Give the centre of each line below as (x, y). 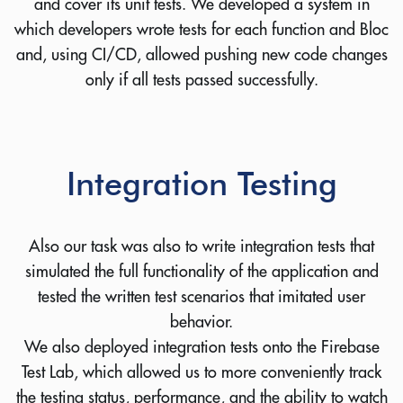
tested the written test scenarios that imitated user (201, 297)
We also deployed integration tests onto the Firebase (201, 347)
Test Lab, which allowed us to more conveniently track (201, 372)
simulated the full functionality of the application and (201, 272)
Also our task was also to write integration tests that (201, 246)
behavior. (201, 322)
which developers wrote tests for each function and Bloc (201, 30)
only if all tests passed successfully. (201, 80)
